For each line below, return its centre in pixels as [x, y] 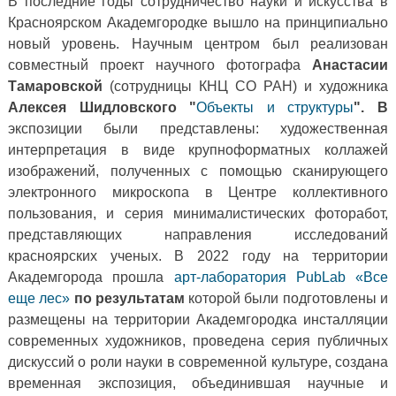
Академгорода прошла [91, 278]
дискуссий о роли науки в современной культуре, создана [198, 362]
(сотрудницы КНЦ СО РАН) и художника [249, 87]
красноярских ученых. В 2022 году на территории [198, 256]
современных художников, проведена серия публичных [198, 341]
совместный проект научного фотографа [160, 65]
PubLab [320, 278]
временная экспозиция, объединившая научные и [198, 384]
